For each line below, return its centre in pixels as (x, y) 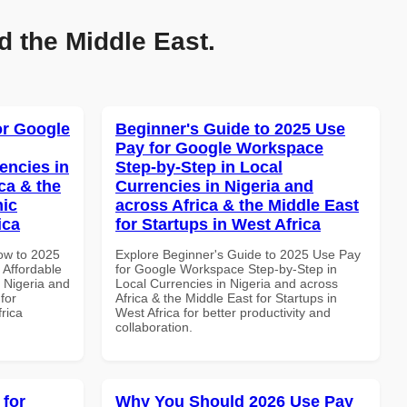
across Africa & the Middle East (237, 205)
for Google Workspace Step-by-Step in (226, 268)
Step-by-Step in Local (199, 167)
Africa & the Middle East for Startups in (226, 298)
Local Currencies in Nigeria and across (227, 283)
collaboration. (154, 327)
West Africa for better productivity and (223, 312)
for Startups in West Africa (218, 224)
